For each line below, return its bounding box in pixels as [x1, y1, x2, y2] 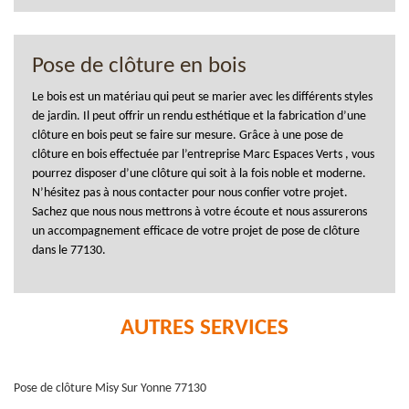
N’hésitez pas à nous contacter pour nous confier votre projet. [32, 185, 348, 200]
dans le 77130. [32, 243, 106, 257]
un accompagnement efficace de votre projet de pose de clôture [32, 224, 360, 238]
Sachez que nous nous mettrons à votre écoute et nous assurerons [32, 204, 367, 219]
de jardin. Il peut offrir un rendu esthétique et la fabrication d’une [32, 109, 366, 123]
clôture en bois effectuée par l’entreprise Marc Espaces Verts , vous [32, 147, 374, 162]
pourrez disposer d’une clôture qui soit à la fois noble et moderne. [32, 166, 366, 181]
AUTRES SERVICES [121, 316, 288, 340]
